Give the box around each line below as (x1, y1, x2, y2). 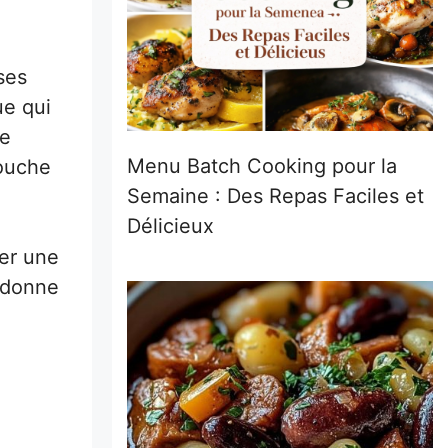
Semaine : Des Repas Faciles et (127, 184, 424, 208)
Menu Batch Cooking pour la (127, 154, 397, 178)
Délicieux (127, 214, 214, 238)
